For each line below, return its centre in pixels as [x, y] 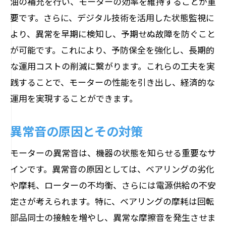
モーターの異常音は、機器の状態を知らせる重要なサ [113, 153]
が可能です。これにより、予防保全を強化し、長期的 [112, 50]
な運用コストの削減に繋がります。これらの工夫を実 [112, 66]
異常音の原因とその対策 [76, 131]
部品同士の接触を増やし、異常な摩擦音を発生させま [113, 217]
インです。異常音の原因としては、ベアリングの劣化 [112, 169]
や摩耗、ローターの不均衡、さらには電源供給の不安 [113, 185]
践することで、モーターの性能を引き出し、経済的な [112, 82]
